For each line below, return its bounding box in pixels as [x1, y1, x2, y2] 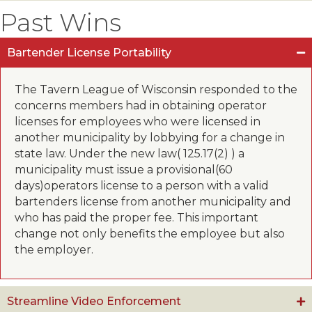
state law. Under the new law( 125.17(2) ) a [15, 147, 244, 160]
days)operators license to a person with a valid [15, 179, 269, 192]
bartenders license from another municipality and [15, 195, 291, 208]
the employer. [15, 243, 93, 256]
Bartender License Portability [7, 46, 171, 59]
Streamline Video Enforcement [7, 295, 181, 308]
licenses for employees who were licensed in [15, 115, 260, 128]
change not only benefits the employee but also [15, 227, 285, 240]
